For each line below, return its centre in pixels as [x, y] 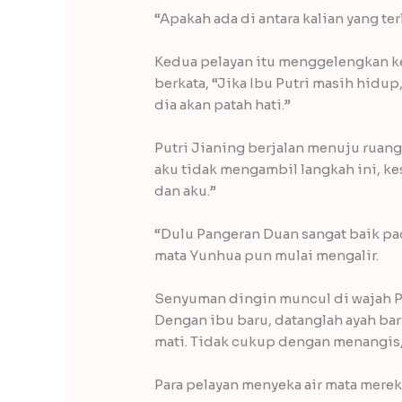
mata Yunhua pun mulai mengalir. [267, 256]
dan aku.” [186, 191]
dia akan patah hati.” [223, 105]
